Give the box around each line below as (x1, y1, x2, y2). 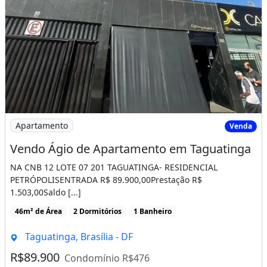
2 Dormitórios (73, 206, 122, 216)
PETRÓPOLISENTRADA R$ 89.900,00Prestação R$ (10, 174, 202, 185)
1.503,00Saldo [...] (10, 187, 81, 198)
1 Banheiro (133, 206, 172, 216)
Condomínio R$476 (64, 252, 150, 265)
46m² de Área (14, 206, 62, 216)
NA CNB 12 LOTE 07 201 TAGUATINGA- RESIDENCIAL (10, 162, 218, 173)
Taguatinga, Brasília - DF (22, 230, 133, 244)
